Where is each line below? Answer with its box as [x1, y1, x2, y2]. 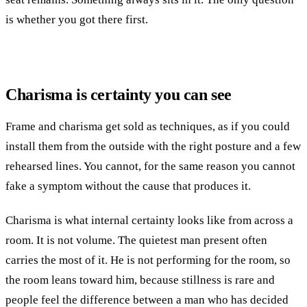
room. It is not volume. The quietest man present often [5, 234, 267, 247]
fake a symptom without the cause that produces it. [5, 180, 251, 193]
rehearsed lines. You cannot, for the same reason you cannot [5, 160, 295, 173]
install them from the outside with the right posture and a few [5, 140, 301, 153]
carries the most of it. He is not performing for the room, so [5, 254, 291, 267]
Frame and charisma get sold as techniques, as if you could [5, 120, 290, 134]
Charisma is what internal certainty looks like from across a [5, 214, 293, 228]
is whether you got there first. [5, 13, 148, 27]
